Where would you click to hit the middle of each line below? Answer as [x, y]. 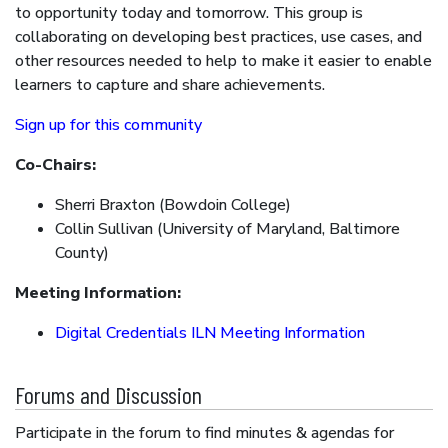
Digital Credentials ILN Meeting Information [210, 333]
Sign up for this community [108, 125]
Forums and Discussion [108, 394]
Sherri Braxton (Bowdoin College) [173, 205]
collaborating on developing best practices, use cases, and [218, 37]
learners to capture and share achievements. [172, 85]
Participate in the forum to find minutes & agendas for [204, 433]
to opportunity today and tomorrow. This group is [189, 13]
